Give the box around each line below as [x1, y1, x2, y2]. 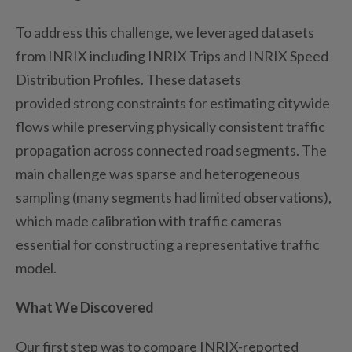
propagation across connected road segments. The [16, 141, 327, 159]
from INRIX [16, 46, 87, 64]
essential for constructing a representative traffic [16, 235, 320, 253]
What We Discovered [16, 298, 154, 316]
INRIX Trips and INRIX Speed [148, 46, 328, 64]
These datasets [146, 70, 241, 88]
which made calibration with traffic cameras [16, 211, 282, 229]
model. [16, 258, 57, 277]
